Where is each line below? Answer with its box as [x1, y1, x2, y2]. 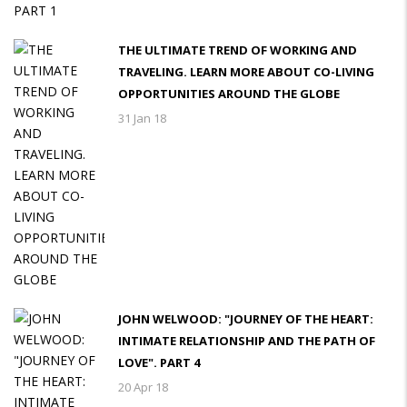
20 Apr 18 [118, 379, 168, 395]
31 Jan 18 [118, 110, 166, 126]
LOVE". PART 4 [118, 354, 200, 371]
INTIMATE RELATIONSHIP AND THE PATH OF [118, 333, 375, 349]
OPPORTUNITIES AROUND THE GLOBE [118, 85, 340, 102]
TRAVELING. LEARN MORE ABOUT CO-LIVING [118, 64, 374, 80]
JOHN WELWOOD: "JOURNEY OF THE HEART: [118, 311, 373, 327]
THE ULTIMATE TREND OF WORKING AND [118, 42, 357, 58]
